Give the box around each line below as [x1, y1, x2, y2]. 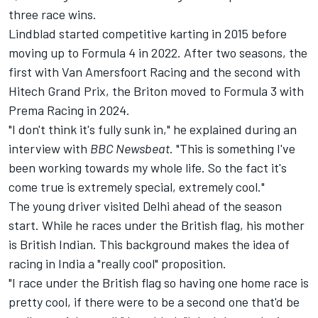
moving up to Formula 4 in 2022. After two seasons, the [9, 45, 307, 61]
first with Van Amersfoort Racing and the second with [9, 64, 300, 80]
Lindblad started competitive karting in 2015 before [9, 26, 287, 42]
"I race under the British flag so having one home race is [9, 275, 309, 291]
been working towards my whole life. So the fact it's [9, 160, 287, 176]
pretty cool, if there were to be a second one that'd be [9, 294, 300, 310]
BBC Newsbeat [90, 141, 170, 157]
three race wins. [9, 6, 99, 23]
